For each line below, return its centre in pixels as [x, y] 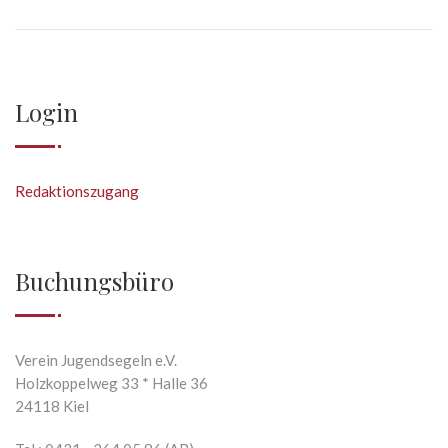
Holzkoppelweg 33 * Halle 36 [111, 383]
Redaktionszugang [77, 191]
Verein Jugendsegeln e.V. [96, 360]
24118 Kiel [52, 406]
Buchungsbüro [94, 281]
